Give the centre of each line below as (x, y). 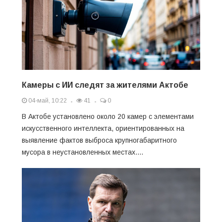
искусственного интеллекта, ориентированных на (103, 128)
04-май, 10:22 (47, 101)
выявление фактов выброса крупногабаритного (99, 140)
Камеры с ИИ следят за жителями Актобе (105, 85)
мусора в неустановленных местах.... (83, 152)
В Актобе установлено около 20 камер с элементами (108, 116)
